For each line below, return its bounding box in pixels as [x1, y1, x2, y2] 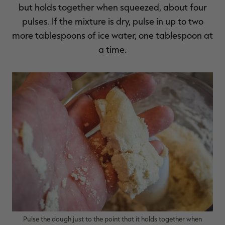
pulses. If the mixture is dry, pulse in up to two [22, 15, 203, 27]
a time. [98, 43, 127, 55]
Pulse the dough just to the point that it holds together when [23, 214, 202, 223]
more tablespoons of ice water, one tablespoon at [12, 29, 213, 41]
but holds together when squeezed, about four [18, 1, 207, 13]
